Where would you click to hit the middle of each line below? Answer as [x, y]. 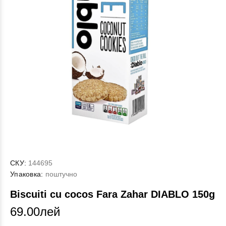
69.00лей [35, 212]
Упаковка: [27, 174]
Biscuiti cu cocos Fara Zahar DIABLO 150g [112, 194]
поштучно [60, 174]
